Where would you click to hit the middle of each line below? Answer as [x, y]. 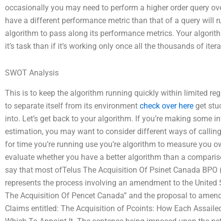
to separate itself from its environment [72, 106]
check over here [166, 106]
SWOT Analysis [32, 73]
